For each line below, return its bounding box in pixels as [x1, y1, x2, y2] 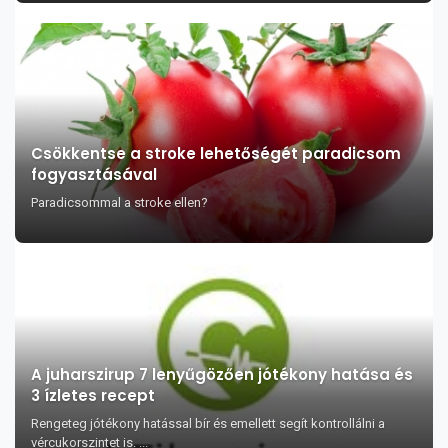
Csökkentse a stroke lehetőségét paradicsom [31, 143, 401, 164]
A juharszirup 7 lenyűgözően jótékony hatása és [31, 364, 413, 385]
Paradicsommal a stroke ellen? [31, 195, 208, 210]
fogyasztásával [31, 164, 157, 185]
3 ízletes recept [31, 385, 155, 406]
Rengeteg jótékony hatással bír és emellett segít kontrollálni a [31, 416, 385, 431]
